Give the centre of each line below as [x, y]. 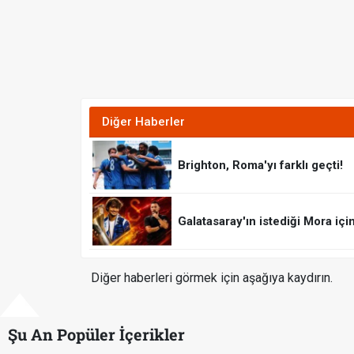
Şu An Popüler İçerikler [96, 334]
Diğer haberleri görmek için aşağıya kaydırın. [212, 277]
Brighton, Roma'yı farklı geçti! [260, 165]
